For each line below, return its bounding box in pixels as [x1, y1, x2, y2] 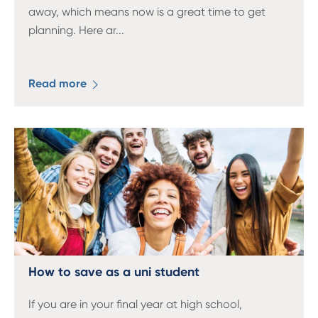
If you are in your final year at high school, [28, 297, 242, 311]
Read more [28, 77, 89, 90]
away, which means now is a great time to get [28, 5, 265, 18]
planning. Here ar [28, 23, 116, 37]
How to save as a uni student [28, 264, 199, 280]
